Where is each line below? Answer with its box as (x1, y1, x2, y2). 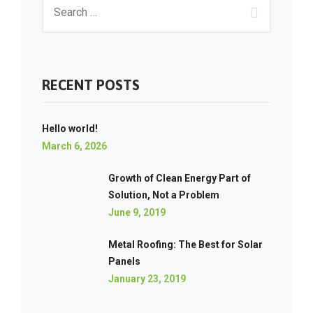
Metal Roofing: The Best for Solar (108, 239, 263, 250)
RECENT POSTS (42, 77, 140, 93)
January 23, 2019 (108, 273, 186, 284)
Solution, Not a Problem (108, 189, 219, 201)
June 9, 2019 (108, 207, 166, 218)
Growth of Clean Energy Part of (108, 173, 251, 184)
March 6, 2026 (42, 140, 107, 152)
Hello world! (42, 123, 98, 134)
